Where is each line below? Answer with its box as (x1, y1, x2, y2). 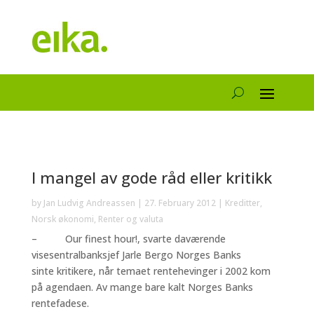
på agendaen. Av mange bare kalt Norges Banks (31, 280, 253, 294)
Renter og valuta (97, 213, 163, 225)
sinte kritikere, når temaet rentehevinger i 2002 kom (31, 264, 271, 278)
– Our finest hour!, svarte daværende (31, 232, 226, 245)
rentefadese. (31, 296, 89, 310)
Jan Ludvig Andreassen (43, 197, 135, 209)
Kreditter (224, 197, 260, 209)
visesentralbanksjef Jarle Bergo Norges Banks (31, 248, 241, 261)
